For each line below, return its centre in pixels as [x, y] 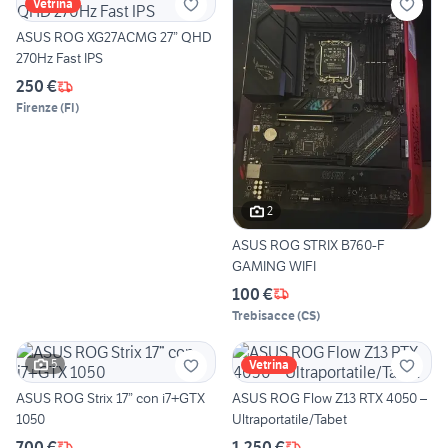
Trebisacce [263, 315]
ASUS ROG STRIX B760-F [308, 244]
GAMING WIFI [274, 265]
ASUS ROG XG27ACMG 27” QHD [114, 37]
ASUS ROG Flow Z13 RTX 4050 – [329, 397]
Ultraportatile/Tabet [289, 418]
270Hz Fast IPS [59, 58]
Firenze [37, 108]
